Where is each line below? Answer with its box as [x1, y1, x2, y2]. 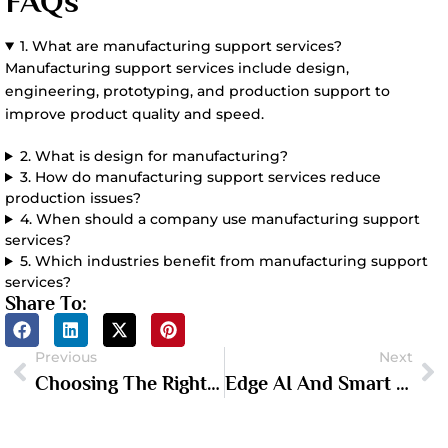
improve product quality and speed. [5, 105, 264, 123]
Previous [35, 347, 97, 366]
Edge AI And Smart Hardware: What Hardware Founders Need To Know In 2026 [395, 371, 409, 394]
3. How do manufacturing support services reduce [19, 168, 381, 186]
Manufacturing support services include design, [5, 59, 349, 77]
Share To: [5, 292, 87, 314]
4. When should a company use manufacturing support [19, 210, 420, 228]
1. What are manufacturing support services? [19, 37, 342, 55]
